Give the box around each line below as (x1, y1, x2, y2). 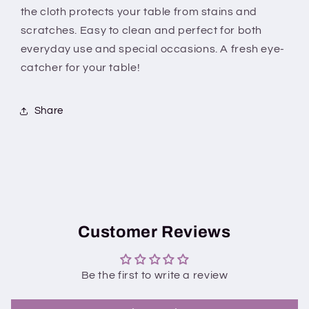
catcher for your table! (20, 61, 141, 73)
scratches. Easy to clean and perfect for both (20, 24, 263, 36)
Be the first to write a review (81, 269, 228, 281)
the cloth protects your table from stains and (20, 6, 258, 17)
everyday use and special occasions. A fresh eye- (20, 43, 285, 54)
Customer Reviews (78, 222, 231, 241)
